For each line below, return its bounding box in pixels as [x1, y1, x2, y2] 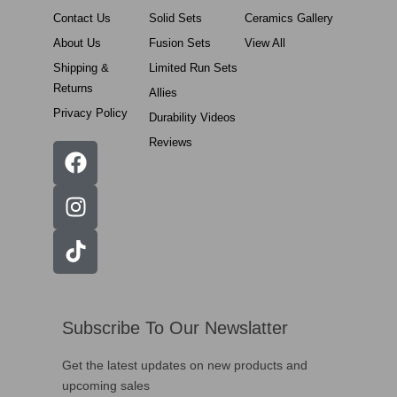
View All [245, 35, 286, 50]
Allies [149, 85, 178, 99]
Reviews [149, 135, 193, 149]
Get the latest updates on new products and [62, 357, 307, 372]
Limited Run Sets [149, 60, 238, 74]
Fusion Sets [149, 35, 212, 50]
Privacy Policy [53, 105, 128, 120]
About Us [53, 35, 101, 50]
